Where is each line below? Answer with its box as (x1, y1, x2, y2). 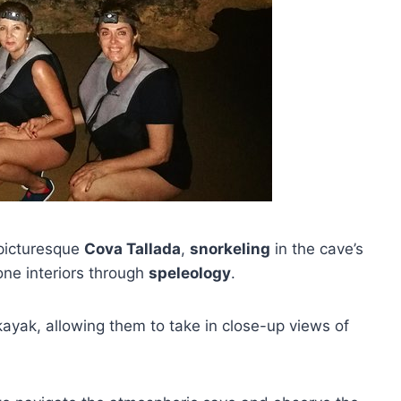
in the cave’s (270, 240, 363, 258)
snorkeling (190, 240, 270, 258)
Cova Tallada (84, 240, 181, 258)
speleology (149, 264, 231, 282)
